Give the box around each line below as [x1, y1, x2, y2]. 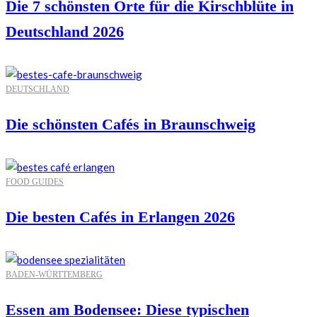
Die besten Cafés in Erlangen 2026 [6, 207, 235, 226]
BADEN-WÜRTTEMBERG [6, 269, 103, 279]
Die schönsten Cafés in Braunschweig [6, 115, 255, 133]
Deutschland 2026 [6, 22, 124, 40]
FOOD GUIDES [6, 176, 64, 187]
